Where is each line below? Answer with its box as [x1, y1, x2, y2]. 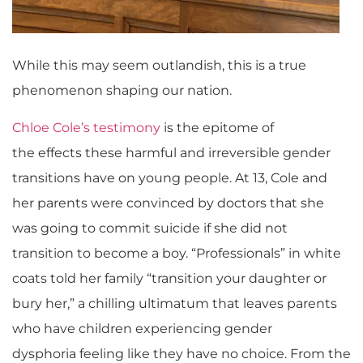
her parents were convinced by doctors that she [12, 194, 324, 211]
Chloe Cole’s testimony [12, 119, 160, 135]
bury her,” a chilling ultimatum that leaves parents [12, 295, 337, 311]
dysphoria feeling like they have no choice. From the [12, 345, 351, 361]
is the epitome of [160, 119, 274, 135]
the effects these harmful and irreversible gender [12, 144, 331, 160]
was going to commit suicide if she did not [12, 220, 288, 236]
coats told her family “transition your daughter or [12, 270, 327, 286]
